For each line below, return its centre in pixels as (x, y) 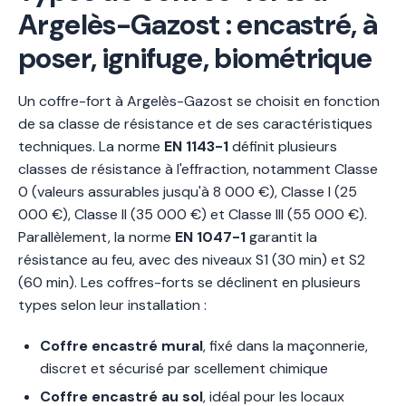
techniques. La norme (91, 146)
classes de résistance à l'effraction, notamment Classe (198, 169)
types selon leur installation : (112, 304)
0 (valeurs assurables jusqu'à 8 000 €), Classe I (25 (188, 191)
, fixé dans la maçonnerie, (285, 345)
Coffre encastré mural (121, 345)
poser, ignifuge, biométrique (195, 58)
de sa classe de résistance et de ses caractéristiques (195, 123)
